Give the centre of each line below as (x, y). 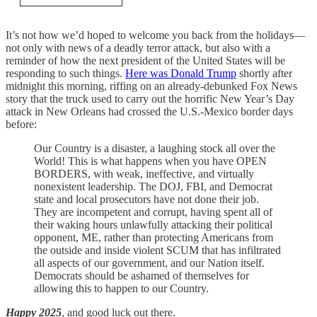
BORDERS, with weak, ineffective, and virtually (144, 174)
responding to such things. (65, 73)
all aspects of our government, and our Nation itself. (149, 263)
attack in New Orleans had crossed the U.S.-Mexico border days (149, 111)
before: (21, 124)
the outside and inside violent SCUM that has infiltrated (157, 250)
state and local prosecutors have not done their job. (146, 199)
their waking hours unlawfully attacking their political (153, 225)
